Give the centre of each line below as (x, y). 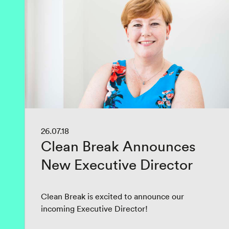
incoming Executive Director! (94, 209)
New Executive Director (117, 165)
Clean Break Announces (118, 146)
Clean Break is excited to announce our (112, 196)
